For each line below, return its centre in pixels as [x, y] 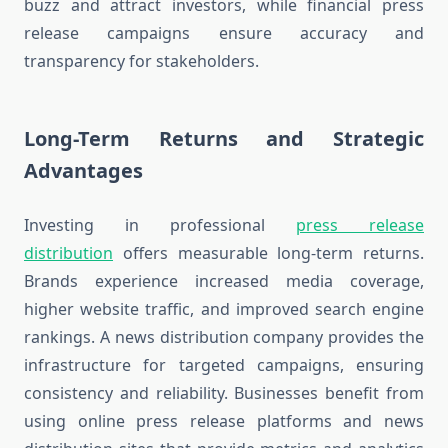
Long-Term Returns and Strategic [224, 139]
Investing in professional [160, 225]
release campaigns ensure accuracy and [224, 33]
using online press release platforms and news [224, 421]
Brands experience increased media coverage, [224, 281]
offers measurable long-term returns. [268, 253]
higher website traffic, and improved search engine [224, 309]
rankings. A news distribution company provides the [224, 337]
